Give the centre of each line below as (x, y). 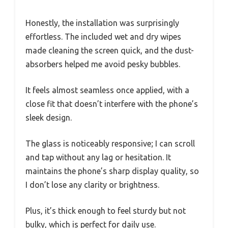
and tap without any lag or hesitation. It (98, 158)
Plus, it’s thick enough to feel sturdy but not (106, 211)
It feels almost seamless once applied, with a (107, 90)
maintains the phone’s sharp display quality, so (112, 171)
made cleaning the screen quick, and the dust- (110, 51)
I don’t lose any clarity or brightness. (92, 185)
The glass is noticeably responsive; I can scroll (110, 144)
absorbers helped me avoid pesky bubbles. (103, 64)
